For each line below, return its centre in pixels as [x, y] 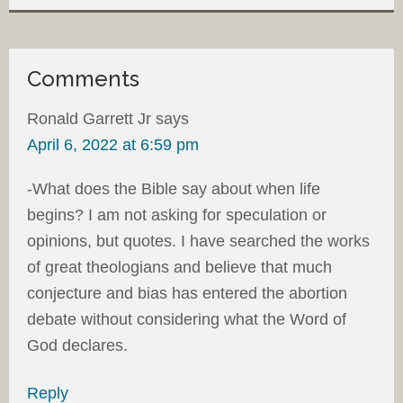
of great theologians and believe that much [179, 267]
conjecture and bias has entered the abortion [187, 293]
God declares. [77, 345]
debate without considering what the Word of [187, 319]
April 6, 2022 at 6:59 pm [113, 144]
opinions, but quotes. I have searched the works [198, 241]
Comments [83, 78]
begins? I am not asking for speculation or [177, 215]
